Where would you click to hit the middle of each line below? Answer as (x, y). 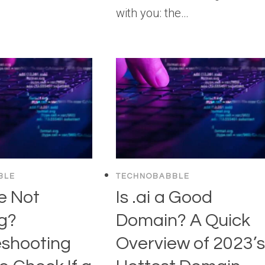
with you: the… (153, 13)
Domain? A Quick (183, 221)
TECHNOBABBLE (153, 176)
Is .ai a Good (164, 198)
